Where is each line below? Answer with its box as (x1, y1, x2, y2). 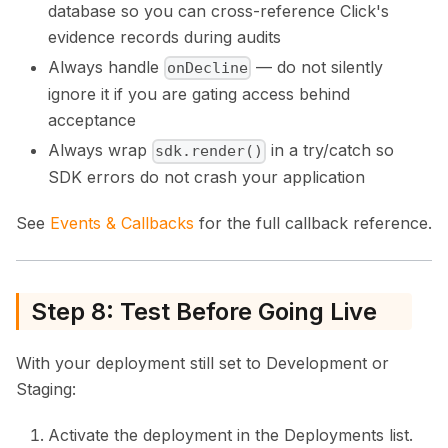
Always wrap (48, 140, 152, 161)
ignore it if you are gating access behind (48, 84, 350, 105)
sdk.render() (155, 142, 264, 161)
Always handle (48, 57, 164, 78)
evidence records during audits (48, 27, 281, 48)
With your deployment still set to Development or (16, 352, 389, 373)
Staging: (16, 378, 76, 399)
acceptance (48, 110, 136, 131)
